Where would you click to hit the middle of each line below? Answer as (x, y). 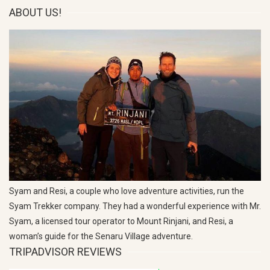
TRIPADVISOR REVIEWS (65, 252)
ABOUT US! (35, 13)
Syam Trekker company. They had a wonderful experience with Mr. (135, 206)
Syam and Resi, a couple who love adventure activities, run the (127, 191)
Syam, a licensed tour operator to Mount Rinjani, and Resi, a (121, 221)
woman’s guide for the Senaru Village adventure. (101, 236)
